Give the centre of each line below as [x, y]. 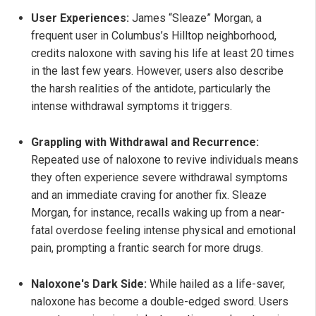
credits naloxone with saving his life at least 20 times [163, 53]
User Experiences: [80, 18]
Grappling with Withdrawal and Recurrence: [145, 142]
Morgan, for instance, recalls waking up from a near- [158, 212]
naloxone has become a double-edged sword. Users [160, 301]
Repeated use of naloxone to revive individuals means [165, 159]
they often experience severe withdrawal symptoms [159, 177]
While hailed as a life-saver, [216, 284]
